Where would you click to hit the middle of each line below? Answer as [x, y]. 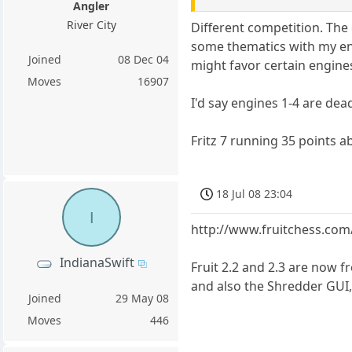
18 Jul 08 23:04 [255, 194]
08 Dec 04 [144, 59]
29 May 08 [143, 299]
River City [91, 24]
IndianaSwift [97, 263]
